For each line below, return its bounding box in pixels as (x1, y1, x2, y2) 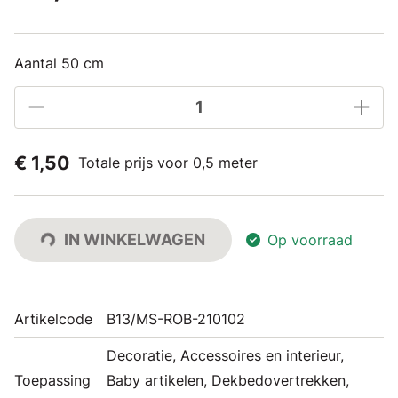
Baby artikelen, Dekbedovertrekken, (107, 370, 349, 389)
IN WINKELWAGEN (64, 229, 205, 249)
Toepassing (14, 370, 91, 389)
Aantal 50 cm (14, 53, 104, 72)
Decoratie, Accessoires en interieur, (107, 346, 344, 364)
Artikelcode (14, 309, 92, 328)
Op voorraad (267, 230, 353, 249)
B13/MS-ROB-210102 (107, 309, 245, 328)
